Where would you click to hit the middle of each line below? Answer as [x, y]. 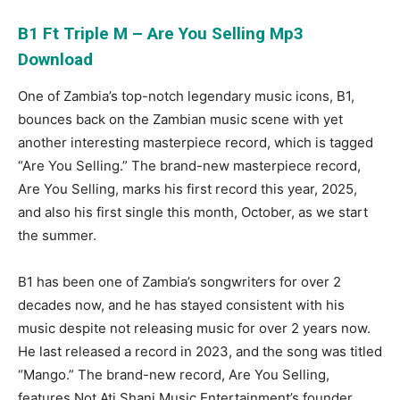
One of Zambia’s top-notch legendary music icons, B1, [186, 96]
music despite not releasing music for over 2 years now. [194, 328]
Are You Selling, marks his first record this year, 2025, [187, 188]
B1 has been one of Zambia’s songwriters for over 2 [179, 281]
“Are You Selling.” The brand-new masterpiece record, [189, 165]
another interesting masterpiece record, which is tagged [196, 142]
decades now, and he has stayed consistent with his [181, 304]
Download [58, 59]
